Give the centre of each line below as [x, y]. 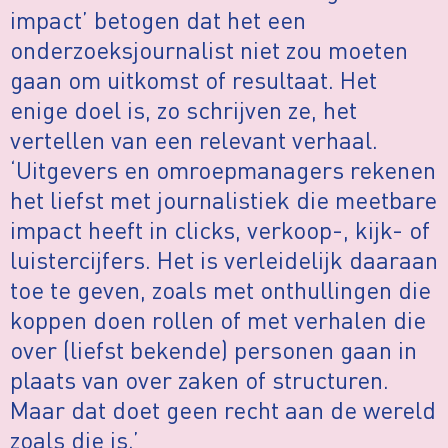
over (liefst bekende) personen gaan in [213, 350]
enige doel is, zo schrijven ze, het [183, 110]
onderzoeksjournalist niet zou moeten [209, 50]
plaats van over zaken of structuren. [199, 380]
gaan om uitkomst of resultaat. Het [193, 80]
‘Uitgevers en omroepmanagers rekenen [223, 170]
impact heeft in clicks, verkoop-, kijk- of [220, 230]
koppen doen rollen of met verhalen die [218, 320]
